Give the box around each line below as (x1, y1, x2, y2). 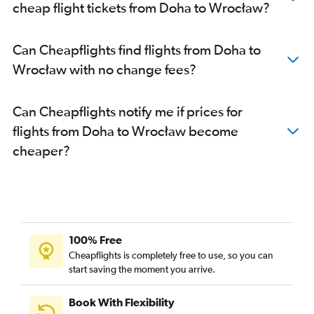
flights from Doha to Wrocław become (13, 123, 238, 139)
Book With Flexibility (69, 296, 175, 308)
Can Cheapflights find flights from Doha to (13, 41, 261, 57)
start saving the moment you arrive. (69, 264, 215, 275)
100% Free (69, 233, 122, 246)
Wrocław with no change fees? (13, 61, 196, 77)
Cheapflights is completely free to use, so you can (69, 250, 273, 261)
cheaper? (13, 142, 70, 158)
